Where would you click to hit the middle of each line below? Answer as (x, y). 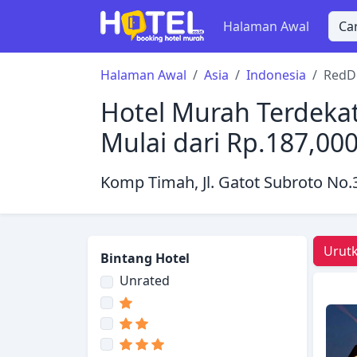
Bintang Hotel (145, 258)
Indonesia (276, 75)
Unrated (145, 280)
